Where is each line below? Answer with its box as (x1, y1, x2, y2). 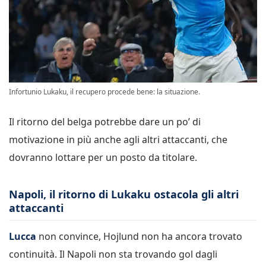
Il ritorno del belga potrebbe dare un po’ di (9, 115, 201, 129)
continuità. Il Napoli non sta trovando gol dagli (9, 247, 217, 261)
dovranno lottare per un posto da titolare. (9, 151, 197, 164)
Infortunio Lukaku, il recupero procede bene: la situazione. (9, 87, 200, 97)
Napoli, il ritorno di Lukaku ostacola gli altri (9, 187, 239, 202)
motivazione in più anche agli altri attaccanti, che (9, 133, 227, 147)
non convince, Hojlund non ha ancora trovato (36, 229, 242, 243)
